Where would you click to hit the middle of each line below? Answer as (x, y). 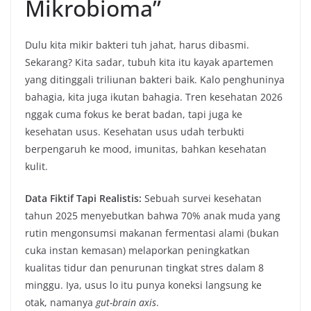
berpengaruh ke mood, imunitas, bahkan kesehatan (146, 149)
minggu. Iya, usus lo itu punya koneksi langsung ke (143, 285)
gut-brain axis (126, 303)
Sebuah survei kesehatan (202, 199)
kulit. (36, 167)
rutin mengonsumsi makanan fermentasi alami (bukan (152, 233)
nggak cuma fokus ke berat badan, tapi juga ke (134, 115)
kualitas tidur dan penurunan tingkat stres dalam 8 (144, 268)
